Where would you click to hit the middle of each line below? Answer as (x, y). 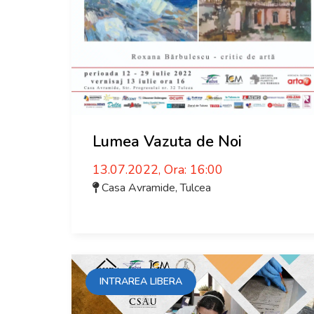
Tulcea (196, 188)
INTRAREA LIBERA (141, 281)
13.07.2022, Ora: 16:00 (158, 170)
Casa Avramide (138, 188)
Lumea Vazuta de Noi (167, 142)
